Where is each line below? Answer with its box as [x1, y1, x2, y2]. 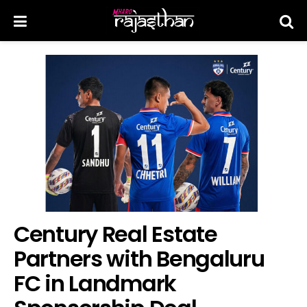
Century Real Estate [14, 219, 217, 250]
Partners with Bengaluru [14, 243, 265, 275]
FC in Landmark [14, 268, 177, 299]
